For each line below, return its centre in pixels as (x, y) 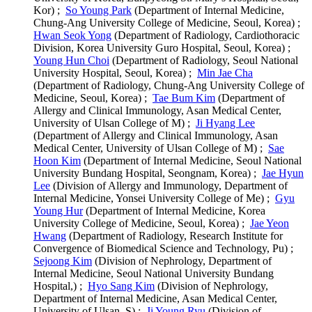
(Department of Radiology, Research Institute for (174, 236)
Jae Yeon (270, 223)
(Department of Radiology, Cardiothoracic (205, 35)
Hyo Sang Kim (121, 286)
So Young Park (99, 10)
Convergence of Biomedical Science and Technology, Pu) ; (165, 248)
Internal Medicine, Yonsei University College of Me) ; (154, 198)
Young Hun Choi (71, 60)
